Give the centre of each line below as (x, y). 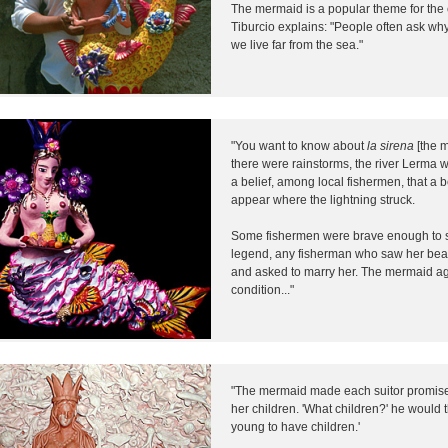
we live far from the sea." (297, 44)
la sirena (390, 145)
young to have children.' (295, 426)
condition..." (262, 289)
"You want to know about (299, 145)
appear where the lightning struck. (323, 199)
